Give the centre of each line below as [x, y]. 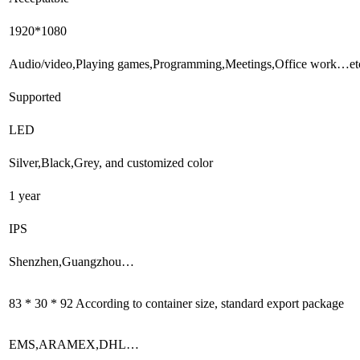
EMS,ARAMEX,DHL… [74, 344]
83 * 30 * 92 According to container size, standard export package [176, 303]
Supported [35, 96]
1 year [25, 195]
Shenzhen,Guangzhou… [72, 261]
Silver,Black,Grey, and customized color [111, 162]
